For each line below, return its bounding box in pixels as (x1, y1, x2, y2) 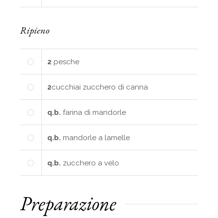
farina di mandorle (63, 108, 127, 117)
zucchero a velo (63, 158, 120, 167)
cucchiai (52, 82, 81, 91)
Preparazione (20, 190, 117, 216)
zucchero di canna (83, 82, 148, 91)
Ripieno (20, 23, 50, 36)
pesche (54, 57, 80, 66)
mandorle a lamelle (63, 133, 130, 142)
